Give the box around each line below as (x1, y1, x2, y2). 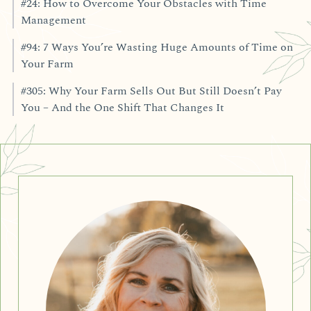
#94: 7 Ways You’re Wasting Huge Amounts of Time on (20, 38, 293, 56)
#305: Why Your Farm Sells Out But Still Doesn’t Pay (20, 82, 282, 99)
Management (20, 11, 86, 28)
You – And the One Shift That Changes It (20, 99, 224, 116)
